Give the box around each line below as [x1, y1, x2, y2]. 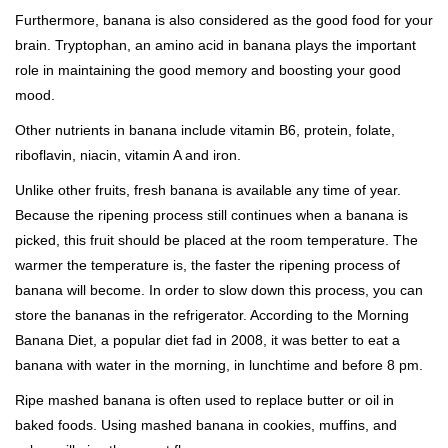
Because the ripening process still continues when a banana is [15, 207, 408, 224]
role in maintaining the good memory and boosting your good [15, 62, 401, 79]
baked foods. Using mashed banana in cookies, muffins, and [15, 417, 397, 434]
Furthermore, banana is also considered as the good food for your [15, 12, 433, 29]
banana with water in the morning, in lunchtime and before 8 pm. [15, 357, 423, 374]
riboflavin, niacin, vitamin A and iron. [15, 147, 241, 164]
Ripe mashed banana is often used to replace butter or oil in [15, 392, 394, 409]
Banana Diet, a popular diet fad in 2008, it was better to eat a [15, 332, 400, 349]
